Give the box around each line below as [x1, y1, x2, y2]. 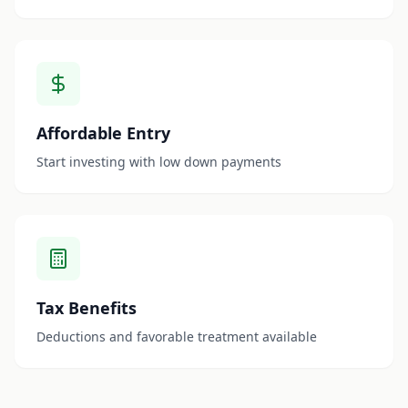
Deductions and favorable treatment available [36, 328, 317, 345]
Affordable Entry [36, 122, 170, 144]
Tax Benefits [36, 297, 137, 319]
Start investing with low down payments [36, 153, 281, 170]
